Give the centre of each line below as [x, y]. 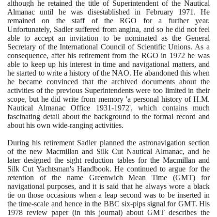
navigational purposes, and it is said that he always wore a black [108, 186]
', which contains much [169, 108]
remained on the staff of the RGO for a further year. [108, 20]
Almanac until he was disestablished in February [93, 12]
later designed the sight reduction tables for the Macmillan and [108, 160]
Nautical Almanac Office [52, 108]
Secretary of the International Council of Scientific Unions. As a [108, 46]
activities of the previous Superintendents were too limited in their [108, 90]
